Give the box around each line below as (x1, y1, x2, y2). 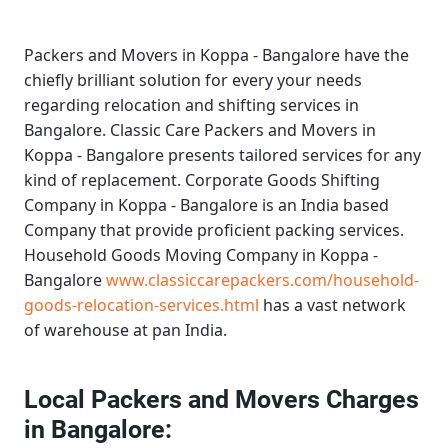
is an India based (258, 194, 389, 217)
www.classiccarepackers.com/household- (106, 269, 419, 292)
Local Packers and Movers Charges (24, 385, 419, 415)
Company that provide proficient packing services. (24, 219, 404, 242)
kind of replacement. (24, 169, 185, 192)
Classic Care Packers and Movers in (110, 119, 376, 142)
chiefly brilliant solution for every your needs (24, 69, 362, 92)
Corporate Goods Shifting (185, 169, 380, 192)
